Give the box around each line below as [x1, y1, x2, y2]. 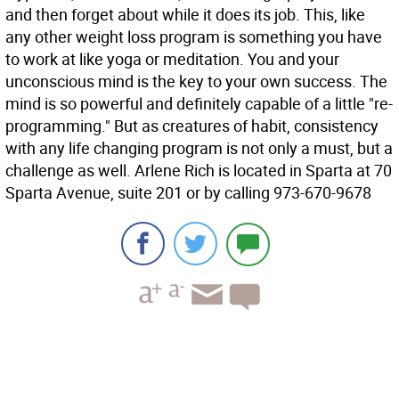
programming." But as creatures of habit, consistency [5, 115, 379, 136]
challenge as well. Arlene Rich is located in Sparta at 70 [5, 159, 392, 181]
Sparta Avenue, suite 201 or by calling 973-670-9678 [5, 182, 371, 203]
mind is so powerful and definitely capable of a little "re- [5, 93, 393, 114]
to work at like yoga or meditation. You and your [5, 48, 339, 69]
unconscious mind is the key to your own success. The [5, 70, 387, 92]
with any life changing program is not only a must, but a [5, 137, 393, 159]
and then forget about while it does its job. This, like [5, 4, 365, 25]
